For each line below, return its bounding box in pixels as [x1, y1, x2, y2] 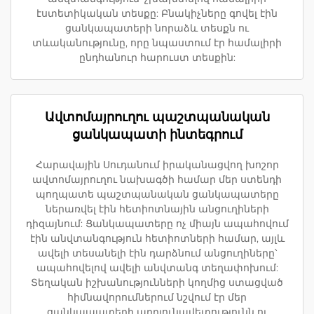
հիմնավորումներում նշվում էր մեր [67, 291, 247, 303]
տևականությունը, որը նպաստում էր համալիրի [32, 36, 282, 49]
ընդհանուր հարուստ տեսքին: [78, 51, 235, 64]
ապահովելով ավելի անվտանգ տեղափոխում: [36, 261, 278, 274]
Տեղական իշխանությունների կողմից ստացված [31, 276, 283, 289]
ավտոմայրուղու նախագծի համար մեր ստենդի [32, 173, 282, 186]
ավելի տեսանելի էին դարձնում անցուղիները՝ [37, 247, 277, 259]
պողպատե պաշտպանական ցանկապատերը [35, 188, 279, 200]
